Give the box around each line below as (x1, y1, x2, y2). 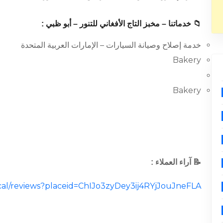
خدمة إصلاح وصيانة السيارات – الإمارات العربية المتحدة (21, 40, 202, 50)
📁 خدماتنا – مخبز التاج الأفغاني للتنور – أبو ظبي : (41, 19, 202, 28)
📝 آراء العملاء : (151, 158, 202, 167)
